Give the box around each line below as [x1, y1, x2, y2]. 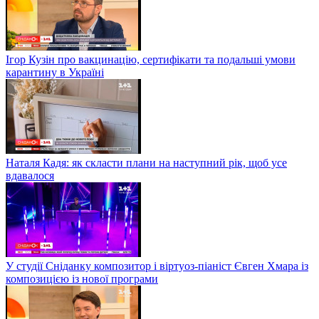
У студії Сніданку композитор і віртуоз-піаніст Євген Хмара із [6, 259, 308, 272]
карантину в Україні [6, 66, 104, 78]
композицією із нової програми [6, 272, 158, 285]
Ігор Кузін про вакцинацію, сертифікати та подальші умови [6, 53, 296, 66]
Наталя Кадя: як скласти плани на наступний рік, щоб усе [6, 156, 287, 169]
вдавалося [6, 169, 54, 182]
